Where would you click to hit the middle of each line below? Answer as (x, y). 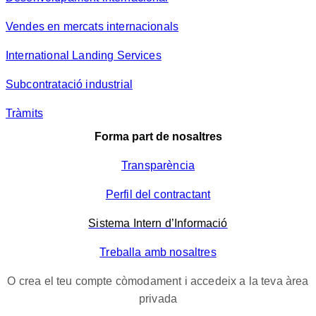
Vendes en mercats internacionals (92, 27)
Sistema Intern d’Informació (158, 224)
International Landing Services (84, 56)
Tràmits (25, 114)
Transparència (158, 166)
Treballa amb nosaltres (158, 253)
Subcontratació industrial (69, 85)
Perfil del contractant (158, 195)
